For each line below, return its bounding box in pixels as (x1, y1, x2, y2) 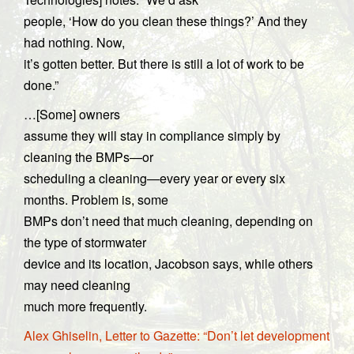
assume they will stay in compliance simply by (24, 126, 281, 145)
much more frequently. (24, 297, 147, 315)
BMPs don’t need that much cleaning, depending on (24, 212, 313, 230)
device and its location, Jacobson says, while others (24, 254, 313, 273)
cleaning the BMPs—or (24, 148, 153, 166)
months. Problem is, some (24, 190, 168, 209)
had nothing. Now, (24, 33, 125, 51)
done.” (24, 76, 58, 94)
